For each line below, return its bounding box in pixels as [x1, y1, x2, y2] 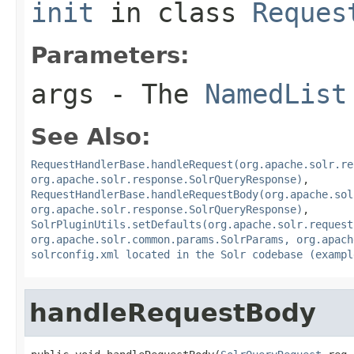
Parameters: [31, 41, 190, 69]
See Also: [31, 122, 151, 150]
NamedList [205, 77, 347, 110]
